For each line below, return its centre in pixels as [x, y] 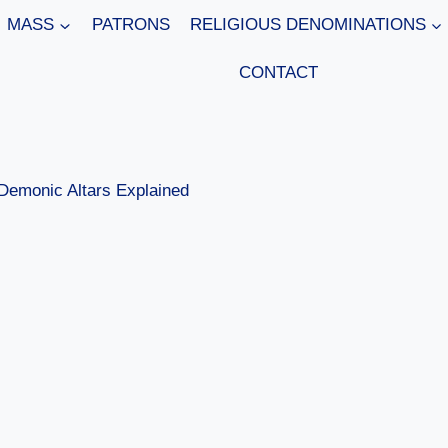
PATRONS [130, 25]
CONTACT [278, 72]
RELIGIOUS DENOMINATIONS [307, 25]
